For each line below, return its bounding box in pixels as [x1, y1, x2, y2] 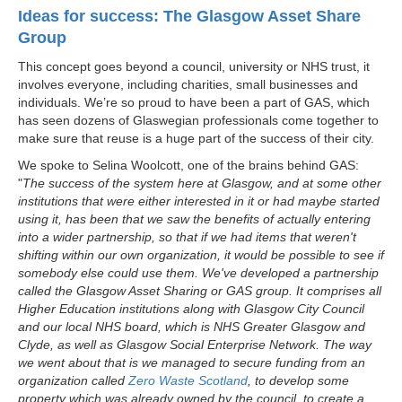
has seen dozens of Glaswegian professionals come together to [18, 113, 379, 127]
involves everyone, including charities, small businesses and [18, 77, 358, 92]
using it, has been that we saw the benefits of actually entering [18, 212, 371, 226]
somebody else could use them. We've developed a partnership [18, 266, 379, 280]
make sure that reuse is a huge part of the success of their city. [18, 131, 374, 145]
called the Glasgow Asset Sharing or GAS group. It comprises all [18, 284, 381, 298]
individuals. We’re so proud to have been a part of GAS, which [18, 95, 370, 109]
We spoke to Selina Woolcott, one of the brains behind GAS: [18, 158, 359, 172]
